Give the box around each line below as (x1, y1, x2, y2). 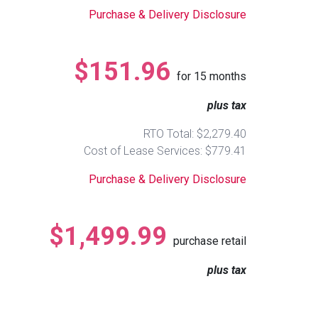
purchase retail (173, 234, 246, 248)
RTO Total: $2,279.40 (143, 126, 246, 141)
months (207, 69, 246, 83)
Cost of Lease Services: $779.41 (84, 143, 246, 158)
